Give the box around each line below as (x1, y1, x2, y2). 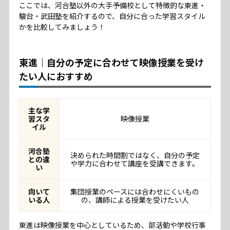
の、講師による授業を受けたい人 (81, 194, 189, 205)
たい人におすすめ (18, 69, 93, 83)
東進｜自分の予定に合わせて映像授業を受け (18, 55, 204, 69)
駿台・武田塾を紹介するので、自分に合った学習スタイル (18, 10, 205, 21)
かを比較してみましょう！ (18, 21, 105, 32)
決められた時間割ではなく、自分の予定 (70, 149, 200, 160)
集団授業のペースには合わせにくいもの (70, 186, 200, 197)
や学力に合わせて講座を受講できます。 (70, 158, 200, 168)
